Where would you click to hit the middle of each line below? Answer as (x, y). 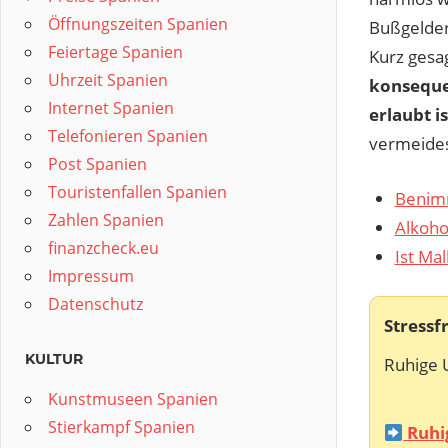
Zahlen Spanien (106, 220)
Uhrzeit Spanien (108, 80)
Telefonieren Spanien (128, 136)
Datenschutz (95, 304)
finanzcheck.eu (103, 248)
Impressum (91, 276)
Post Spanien (97, 164)
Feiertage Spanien (115, 52)
